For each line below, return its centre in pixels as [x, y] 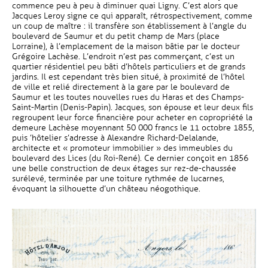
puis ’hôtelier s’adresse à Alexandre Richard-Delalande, [115, 138]
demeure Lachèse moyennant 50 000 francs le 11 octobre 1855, [133, 128]
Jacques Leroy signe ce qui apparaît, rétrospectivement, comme [132, 16]
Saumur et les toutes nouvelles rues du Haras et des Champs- [128, 97]
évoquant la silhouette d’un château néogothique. [106, 189]
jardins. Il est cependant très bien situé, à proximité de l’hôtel [128, 77]
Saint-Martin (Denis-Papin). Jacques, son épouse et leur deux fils [133, 107]
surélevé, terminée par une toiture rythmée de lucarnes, [118, 179]
